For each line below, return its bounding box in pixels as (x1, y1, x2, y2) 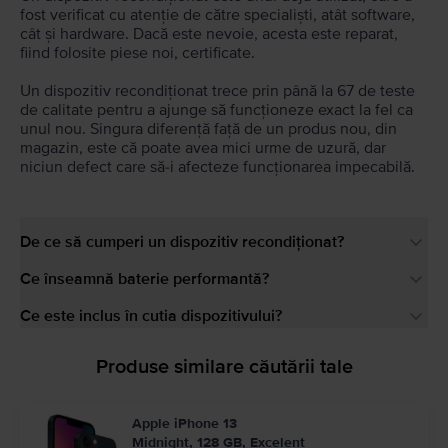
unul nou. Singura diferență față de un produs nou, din (20, 118, 397, 139)
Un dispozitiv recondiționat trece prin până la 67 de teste (20, 80, 415, 101)
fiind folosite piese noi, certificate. (20, 42, 255, 63)
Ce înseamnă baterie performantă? (20, 269, 269, 290)
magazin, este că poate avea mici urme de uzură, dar (20, 137, 386, 158)
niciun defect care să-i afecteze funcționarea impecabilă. (20, 156, 415, 177)
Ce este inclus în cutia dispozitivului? (20, 306, 282, 327)
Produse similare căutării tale (95, 355, 353, 380)
